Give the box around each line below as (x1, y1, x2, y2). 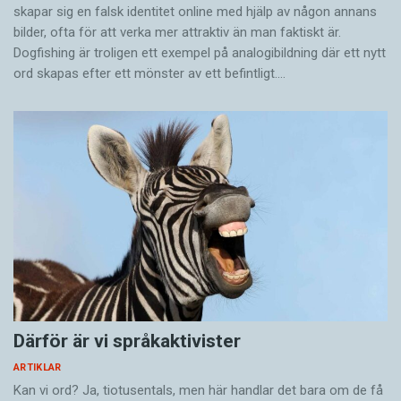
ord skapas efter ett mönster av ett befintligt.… (13, 64, 286, 81)
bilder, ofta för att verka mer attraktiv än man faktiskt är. (13, 23, 341, 40)
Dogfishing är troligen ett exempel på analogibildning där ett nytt (13, 44, 386, 61)
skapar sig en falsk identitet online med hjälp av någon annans (13, 3, 377, 20)
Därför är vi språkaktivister (13, 330, 241, 353)
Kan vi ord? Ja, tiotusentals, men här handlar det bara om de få (13, 382, 383, 399)
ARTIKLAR (13, 362, 62, 374)
